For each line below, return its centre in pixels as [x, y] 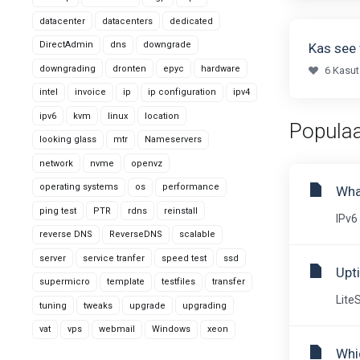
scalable [197, 234]
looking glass [68, 139]
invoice [90, 92]
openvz [147, 163]
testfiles [178, 282]
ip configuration [182, 92]
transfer [229, 282]
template [126, 282]
